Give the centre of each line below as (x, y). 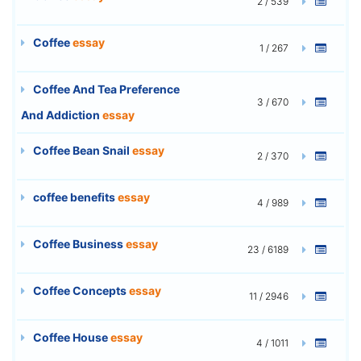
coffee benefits (74, 197)
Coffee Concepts (80, 290)
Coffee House (71, 337)
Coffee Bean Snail (81, 150)
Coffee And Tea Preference (105, 89)
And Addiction (62, 114)
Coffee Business (78, 243)
